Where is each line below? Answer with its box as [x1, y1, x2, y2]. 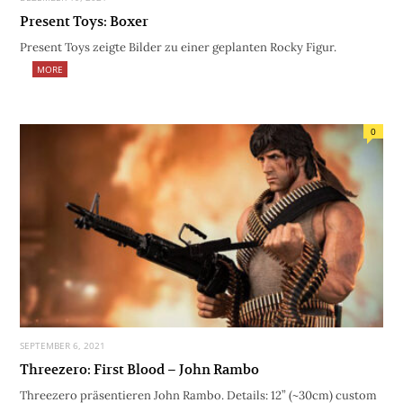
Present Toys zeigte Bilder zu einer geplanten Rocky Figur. [20, 39, 336, 55]
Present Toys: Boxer [20, 12, 148, 30]
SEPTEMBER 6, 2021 [20, 339, 105, 353]
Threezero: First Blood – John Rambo [20, 361, 259, 379]
